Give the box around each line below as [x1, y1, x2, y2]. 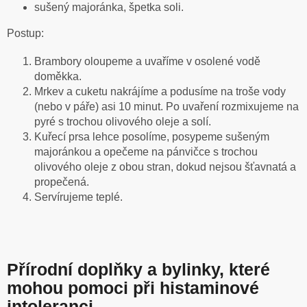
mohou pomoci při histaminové [7, 278, 259, 297]
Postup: [7, 27, 44, 40]
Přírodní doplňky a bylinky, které [7, 259, 270, 279]
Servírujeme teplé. [34, 191, 123, 204]
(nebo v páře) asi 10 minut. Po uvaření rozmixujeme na [34, 101, 299, 113]
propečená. [34, 176, 89, 188]
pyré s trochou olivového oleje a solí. [34, 116, 211, 128]
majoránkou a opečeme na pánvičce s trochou [34, 146, 258, 158]
